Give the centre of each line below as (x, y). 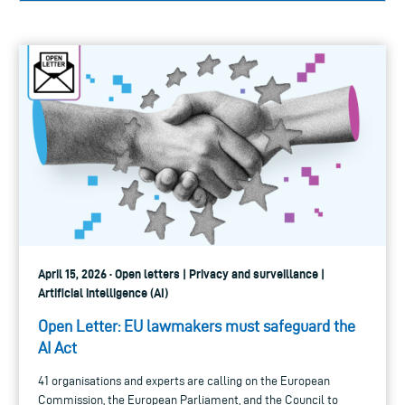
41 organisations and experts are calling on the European (184, 381)
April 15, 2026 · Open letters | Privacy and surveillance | (181, 274)
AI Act (57, 348)
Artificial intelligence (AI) (103, 293)
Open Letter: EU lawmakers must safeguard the (197, 326)
